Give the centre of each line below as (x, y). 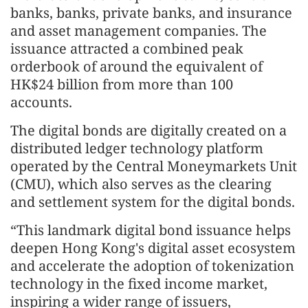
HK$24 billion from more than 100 (122, 84)
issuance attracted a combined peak (127, 48)
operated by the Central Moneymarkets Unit (154, 166)
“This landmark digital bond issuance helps (151, 230)
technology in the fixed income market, (139, 283)
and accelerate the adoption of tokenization (152, 265)
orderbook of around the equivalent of (136, 66)
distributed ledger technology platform (137, 148)
